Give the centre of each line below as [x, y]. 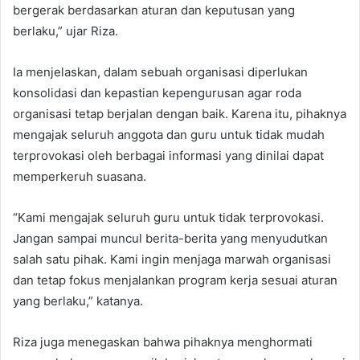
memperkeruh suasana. [80, 176]
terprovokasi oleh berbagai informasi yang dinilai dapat [168, 155]
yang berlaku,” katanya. [78, 301]
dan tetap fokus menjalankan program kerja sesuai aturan [175, 280]
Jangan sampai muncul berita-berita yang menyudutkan [170, 238]
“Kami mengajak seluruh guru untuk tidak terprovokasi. [168, 217]
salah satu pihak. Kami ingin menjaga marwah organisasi [172, 259]
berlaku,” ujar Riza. [65, 31]
